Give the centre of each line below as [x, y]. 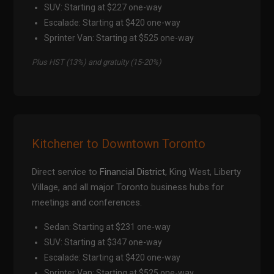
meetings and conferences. [87, 203]
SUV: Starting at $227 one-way [103, 8]
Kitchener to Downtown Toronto [119, 144]
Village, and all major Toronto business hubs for [128, 187]
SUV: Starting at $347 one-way [103, 243]
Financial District [133, 172]
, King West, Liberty [203, 172]
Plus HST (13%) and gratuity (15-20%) [97, 62]
